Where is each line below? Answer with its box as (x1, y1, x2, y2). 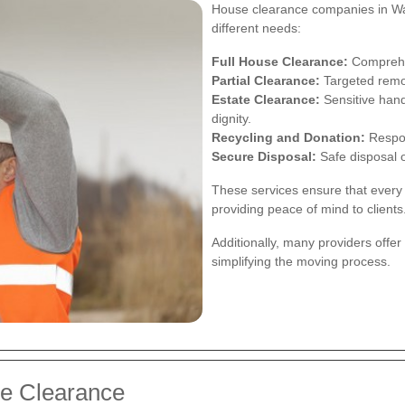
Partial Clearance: (212, 73, 320, 89)
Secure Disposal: (212, 149, 316, 165)
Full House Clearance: (212, 54, 348, 70)
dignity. (212, 111, 251, 127)
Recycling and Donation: (212, 130, 365, 146)
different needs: (212, 21, 301, 36)
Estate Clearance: (212, 92, 320, 108)
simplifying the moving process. (212, 254, 391, 269)
